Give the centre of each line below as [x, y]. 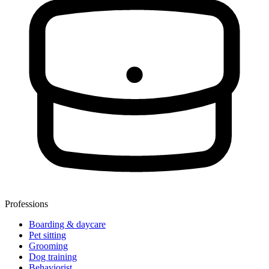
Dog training [53, 257]
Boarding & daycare [67, 225]
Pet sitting [47, 235]
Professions [26, 204]
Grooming [48, 246]
